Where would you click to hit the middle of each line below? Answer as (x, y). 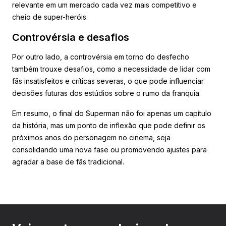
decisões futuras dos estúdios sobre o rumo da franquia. (106, 93)
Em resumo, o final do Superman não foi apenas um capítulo (112, 113)
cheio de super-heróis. (50, 17)
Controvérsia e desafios (71, 37)
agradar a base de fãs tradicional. (68, 161)
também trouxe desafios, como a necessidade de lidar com (111, 69)
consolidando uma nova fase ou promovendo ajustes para (109, 149)
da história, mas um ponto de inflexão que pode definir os (109, 125)
